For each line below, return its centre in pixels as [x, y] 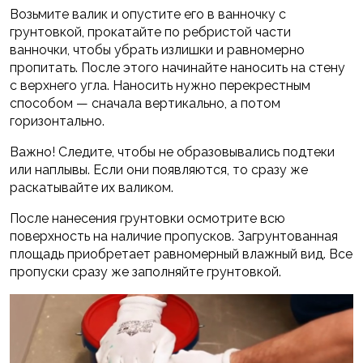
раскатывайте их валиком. [92, 188]
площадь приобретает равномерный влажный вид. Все [181, 254]
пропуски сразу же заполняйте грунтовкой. [145, 272]
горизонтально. [57, 122]
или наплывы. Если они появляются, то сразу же [159, 170]
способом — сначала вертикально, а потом [145, 104]
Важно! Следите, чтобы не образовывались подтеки [172, 152]
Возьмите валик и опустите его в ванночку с [148, 15]
